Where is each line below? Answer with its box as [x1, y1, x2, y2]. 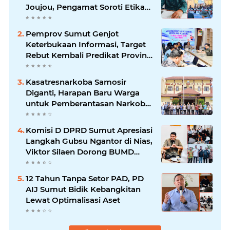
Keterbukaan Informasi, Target [26, 39, 146, 49]
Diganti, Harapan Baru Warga [26, 87, 140, 98]
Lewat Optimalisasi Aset [26, 195, 120, 205]
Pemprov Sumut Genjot [26, 28, 119, 39]
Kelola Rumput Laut [26, 157, 104, 167]
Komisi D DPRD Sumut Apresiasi [26, 125, 152, 135]
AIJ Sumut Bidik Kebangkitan [26, 184, 141, 194]
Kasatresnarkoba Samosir [26, 76, 126, 87]
